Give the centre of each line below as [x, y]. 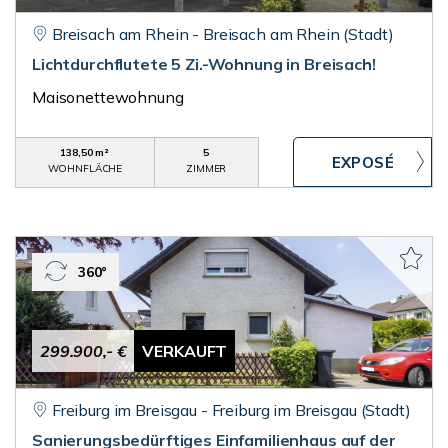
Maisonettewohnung [108, 97]
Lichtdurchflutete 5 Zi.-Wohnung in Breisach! [204, 64]
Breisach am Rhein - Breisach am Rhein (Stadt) [222, 34]
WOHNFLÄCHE [85, 168]
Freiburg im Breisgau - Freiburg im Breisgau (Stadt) [231, 410]
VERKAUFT [185, 351]
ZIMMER [206, 168]
